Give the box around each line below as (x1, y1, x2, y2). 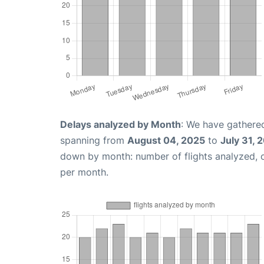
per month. (60, 166, 108, 178)
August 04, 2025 (127, 134, 205, 146)
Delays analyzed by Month (60, 118, 181, 130)
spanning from (60, 134, 127, 146)
